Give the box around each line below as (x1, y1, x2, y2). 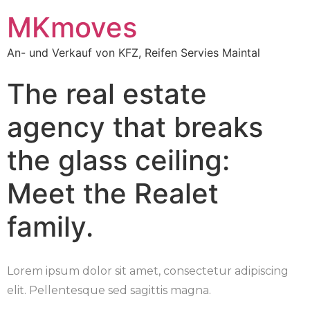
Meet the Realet (7, 176, 219, 210)
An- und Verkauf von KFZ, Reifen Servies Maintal (7, 46, 260, 60)
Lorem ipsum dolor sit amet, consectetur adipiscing (7, 264, 289, 277)
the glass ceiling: (7, 143, 230, 177)
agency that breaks (7, 110, 263, 144)
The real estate (7, 77, 207, 111)
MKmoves (7, 10, 137, 44)
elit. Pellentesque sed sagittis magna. (7, 284, 211, 297)
